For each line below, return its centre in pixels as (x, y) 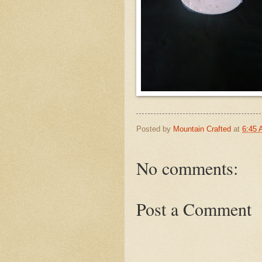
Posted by (155, 129)
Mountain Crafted (202, 129)
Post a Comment (194, 209)
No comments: (187, 168)
